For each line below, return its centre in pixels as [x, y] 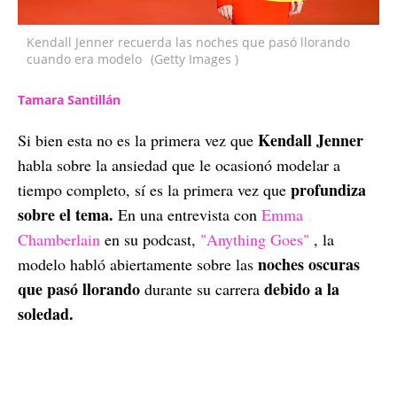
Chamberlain [59, 239]
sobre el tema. [66, 214]
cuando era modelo [84, 58]
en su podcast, [152, 239]
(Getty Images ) [195, 58]
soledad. [46, 313]
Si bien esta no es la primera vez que [136, 140]
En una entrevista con [187, 214]
